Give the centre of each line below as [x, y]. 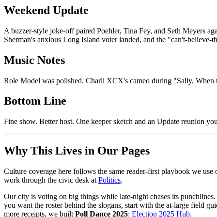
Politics [109, 180]
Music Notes [34, 60]
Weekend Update [46, 10]
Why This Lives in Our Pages [77, 151]
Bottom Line [35, 101]
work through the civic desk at [51, 180]
